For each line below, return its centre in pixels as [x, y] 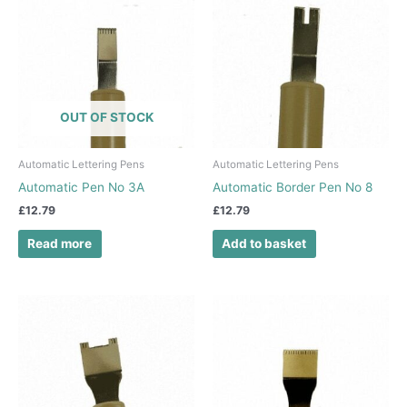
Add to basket [264, 243]
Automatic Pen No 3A [81, 188]
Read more [60, 243]
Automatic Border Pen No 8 [293, 188]
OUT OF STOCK [106, 118]
